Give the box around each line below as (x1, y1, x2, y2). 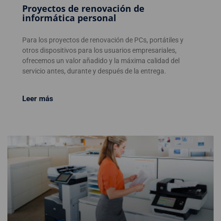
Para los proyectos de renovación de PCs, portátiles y (22, 36, 184, 44)
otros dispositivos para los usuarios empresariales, (22, 46, 177, 54)
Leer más (22, 94, 53, 103)
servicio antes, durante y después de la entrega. (22, 67, 166, 75)
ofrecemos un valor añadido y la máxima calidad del (22, 56, 180, 65)
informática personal (22, 11, 116, 24)
